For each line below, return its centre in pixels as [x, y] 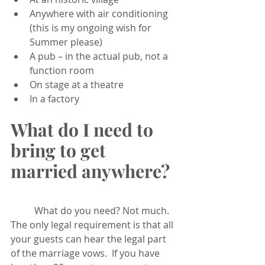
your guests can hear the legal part [90, 239]
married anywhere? [90, 171]
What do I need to [84, 130]
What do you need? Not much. [22, 211]
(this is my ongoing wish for [92, 28]
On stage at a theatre [77, 85]
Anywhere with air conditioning [100, 14]
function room [62, 71]
